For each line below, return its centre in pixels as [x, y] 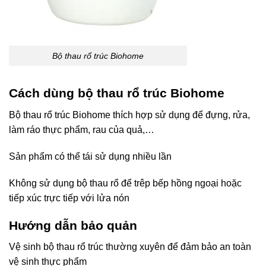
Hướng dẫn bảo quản [73, 225]
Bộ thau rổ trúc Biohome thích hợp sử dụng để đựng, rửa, [129, 115]
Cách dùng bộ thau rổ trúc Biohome [117, 93]
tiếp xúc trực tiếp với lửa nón [69, 198]
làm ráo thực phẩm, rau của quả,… [82, 129]
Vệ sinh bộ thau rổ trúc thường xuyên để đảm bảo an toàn [130, 247]
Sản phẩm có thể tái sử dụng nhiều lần [90, 156]
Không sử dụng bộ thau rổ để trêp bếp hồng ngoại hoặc [125, 183]
